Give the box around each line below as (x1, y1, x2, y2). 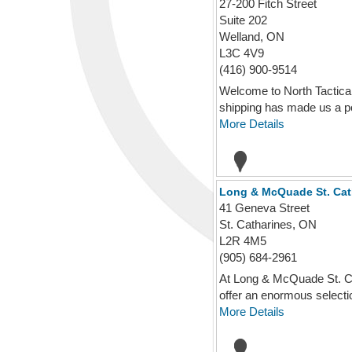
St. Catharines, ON (219, 218, 317, 231)
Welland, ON (219, 30, 284, 43)
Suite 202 (219, 13, 267, 27)
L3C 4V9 (219, 46, 264, 60)
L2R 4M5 (219, 234, 266, 247)
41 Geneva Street (219, 201, 310, 214)
